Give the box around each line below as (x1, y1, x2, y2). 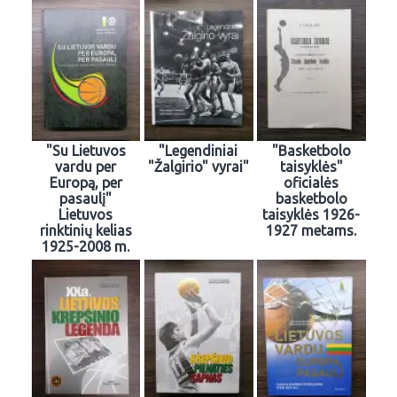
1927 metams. (266, 222, 357, 239)
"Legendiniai (159, 143, 238, 160)
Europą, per (49, 175, 122, 191)
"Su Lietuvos (45, 143, 126, 160)
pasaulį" (59, 191, 113, 207)
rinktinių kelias (39, 222, 132, 239)
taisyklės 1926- (262, 206, 361, 223)
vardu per (55, 159, 117, 175)
